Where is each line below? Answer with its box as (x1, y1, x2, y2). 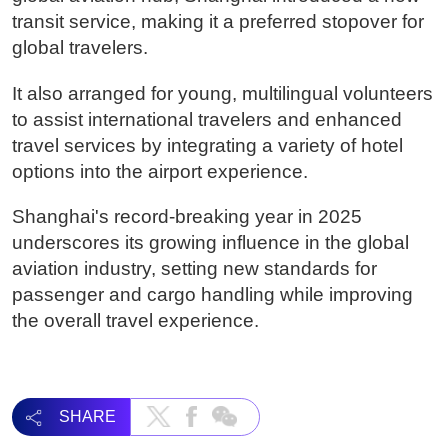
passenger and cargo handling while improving (11, 283, 413, 305)
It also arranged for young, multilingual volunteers (11, 82, 433, 104)
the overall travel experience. (11, 309, 259, 331)
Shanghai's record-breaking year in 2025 (11, 205, 362, 227)
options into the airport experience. (11, 160, 308, 182)
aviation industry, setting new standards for (11, 257, 377, 279)
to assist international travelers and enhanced (11, 108, 402, 130)
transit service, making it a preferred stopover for (11, 11, 424, 33)
